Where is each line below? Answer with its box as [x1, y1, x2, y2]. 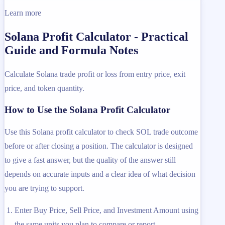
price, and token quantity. [5, 83, 84, 92]
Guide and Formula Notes [5, 43, 138, 57]
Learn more [5, 8, 41, 17]
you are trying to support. [5, 184, 84, 193]
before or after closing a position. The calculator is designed [5, 142, 193, 151]
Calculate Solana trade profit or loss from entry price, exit [5, 69, 185, 78]
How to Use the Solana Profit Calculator [5, 104, 170, 116]
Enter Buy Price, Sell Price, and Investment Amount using [15, 206, 198, 215]
